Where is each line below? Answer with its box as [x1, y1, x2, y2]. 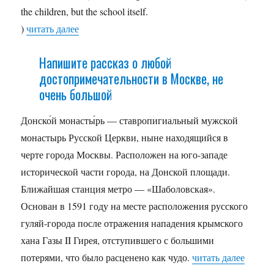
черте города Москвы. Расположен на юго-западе [21, 147, 228, 161]
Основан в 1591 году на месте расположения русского [21, 199, 248, 212]
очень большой [39, 84, 112, 104]
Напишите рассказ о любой [39, 52, 171, 72]
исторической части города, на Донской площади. [21, 165, 231, 178]
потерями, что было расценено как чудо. [21, 250, 193, 264]
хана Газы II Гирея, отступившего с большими [21, 233, 215, 246]
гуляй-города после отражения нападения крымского [21, 216, 243, 229]
